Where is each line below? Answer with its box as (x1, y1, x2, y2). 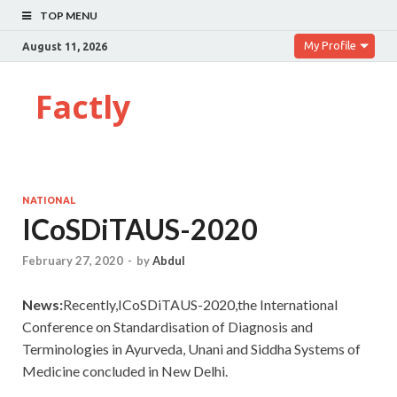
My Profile (304, 39, 356, 51)
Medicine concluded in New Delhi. (22, 362, 228, 380)
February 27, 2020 (22, 253, 123, 269)
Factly (35, 85, 130, 128)
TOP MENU (40, 9, 97, 22)
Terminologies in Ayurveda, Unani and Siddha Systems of (22, 340, 361, 358)
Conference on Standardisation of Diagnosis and (22, 318, 313, 336)
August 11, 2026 (22, 40, 107, 52)
